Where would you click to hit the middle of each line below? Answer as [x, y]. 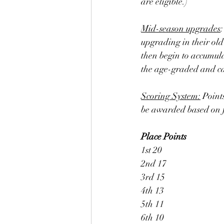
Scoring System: [171, 96]
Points [175, 136]
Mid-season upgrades [181, 28]
